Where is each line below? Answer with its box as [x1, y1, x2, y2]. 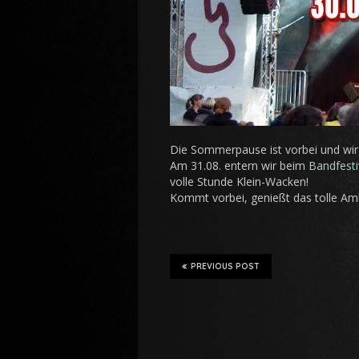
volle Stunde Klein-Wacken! [170, 174, 312, 190]
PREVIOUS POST [191, 261, 260, 272]
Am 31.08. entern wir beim [170, 158, 309, 174]
